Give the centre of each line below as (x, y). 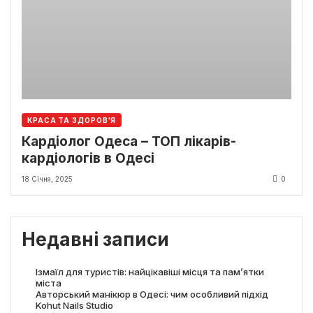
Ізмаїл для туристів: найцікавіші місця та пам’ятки (150, 271)
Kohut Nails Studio (74, 305)
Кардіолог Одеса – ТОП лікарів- (129, 142)
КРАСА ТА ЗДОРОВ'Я (72, 121)
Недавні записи (95, 240)
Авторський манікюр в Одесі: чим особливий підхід (152, 294)
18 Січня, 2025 (47, 179)
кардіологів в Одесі (88, 159)
